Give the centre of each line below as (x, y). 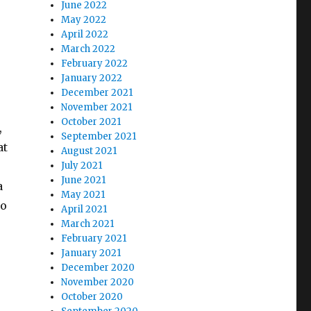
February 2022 (95, 63)
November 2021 (97, 107)
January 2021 (91, 253)
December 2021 (97, 92)
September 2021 (99, 136)
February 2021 (94, 238)
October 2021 (91, 121)
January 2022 (92, 78)
